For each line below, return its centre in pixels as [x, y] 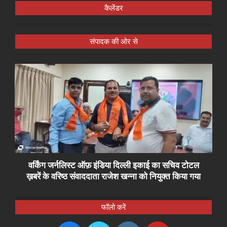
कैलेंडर [113, 8]
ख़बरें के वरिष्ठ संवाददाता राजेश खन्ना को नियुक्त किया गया [113, 176]
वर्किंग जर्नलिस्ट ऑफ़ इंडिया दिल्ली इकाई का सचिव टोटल [113, 165]
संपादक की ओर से [113, 42]
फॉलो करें [113, 207]
